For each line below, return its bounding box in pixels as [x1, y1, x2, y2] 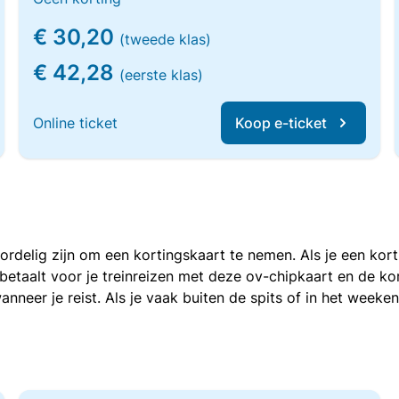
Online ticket [33, 114, 118, 132]
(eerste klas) [119, 66, 204, 84]
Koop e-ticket [234, 114, 327, 132]
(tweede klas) [119, 30, 212, 48]
